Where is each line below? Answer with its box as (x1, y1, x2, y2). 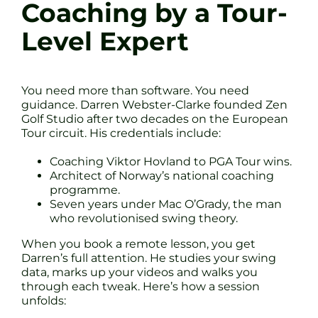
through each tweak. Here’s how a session (21, 280, 260, 294)
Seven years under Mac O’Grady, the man (50, 197, 282, 212)
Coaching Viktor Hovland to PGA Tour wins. (50, 155, 292, 169)
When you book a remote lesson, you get (21, 237, 256, 251)
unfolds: (21, 294, 66, 308)
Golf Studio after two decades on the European (21, 112, 288, 126)
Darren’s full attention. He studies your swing (21, 251, 276, 265)
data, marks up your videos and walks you (21, 265, 258, 280)
